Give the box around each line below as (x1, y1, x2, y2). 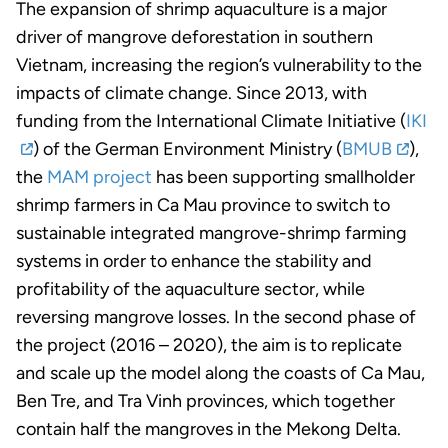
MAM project (47, 166, 152, 189)
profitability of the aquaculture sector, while (16, 278, 365, 301)
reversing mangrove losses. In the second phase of (16, 306, 416, 329)
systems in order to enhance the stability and (16, 250, 372, 273)
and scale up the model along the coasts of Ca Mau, (16, 362, 425, 385)
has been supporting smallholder (152, 166, 415, 189)
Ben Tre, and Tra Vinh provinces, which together (16, 390, 395, 413)
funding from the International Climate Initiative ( (16, 110, 406, 133)
